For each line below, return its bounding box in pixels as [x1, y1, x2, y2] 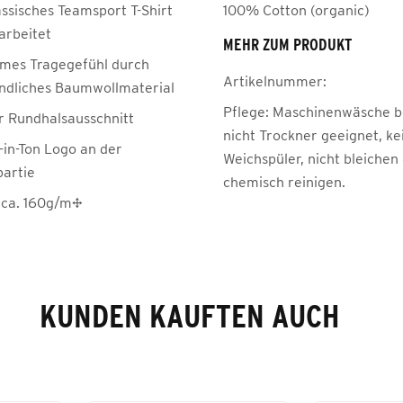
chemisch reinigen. [223, 174, 345, 190]
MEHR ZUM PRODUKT [223, 36, 352, 54]
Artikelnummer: [223, 73, 327, 89]
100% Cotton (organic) [223, 2, 370, 18]
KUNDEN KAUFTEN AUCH [39, 298, 339, 334]
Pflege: [223, 103, 269, 120]
